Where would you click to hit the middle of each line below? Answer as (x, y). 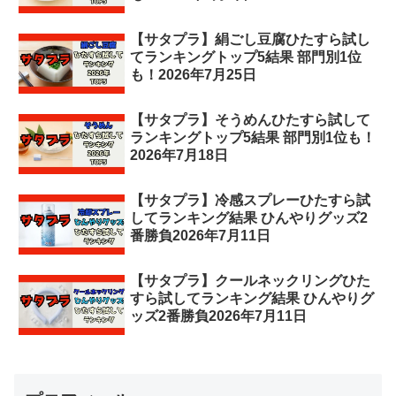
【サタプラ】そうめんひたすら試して (251, 120)
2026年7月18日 (179, 156)
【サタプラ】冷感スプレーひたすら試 (251, 201)
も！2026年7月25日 (194, 75)
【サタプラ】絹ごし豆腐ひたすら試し (251, 40)
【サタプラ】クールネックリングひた (251, 281)
